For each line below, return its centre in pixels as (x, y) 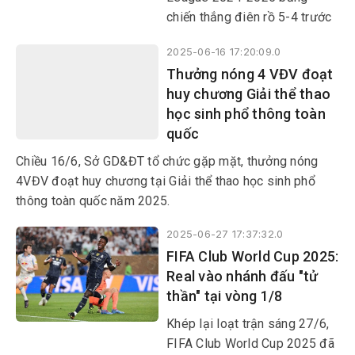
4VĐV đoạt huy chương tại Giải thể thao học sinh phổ (166, 181)
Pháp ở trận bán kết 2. (228, 37)
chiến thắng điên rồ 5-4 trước (249, 17)
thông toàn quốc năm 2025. (93, 201)
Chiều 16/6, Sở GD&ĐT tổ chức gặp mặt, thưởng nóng (167, 161)
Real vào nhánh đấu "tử (242, 276)
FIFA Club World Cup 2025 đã (250, 344)
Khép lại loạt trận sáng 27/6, (248, 324)
